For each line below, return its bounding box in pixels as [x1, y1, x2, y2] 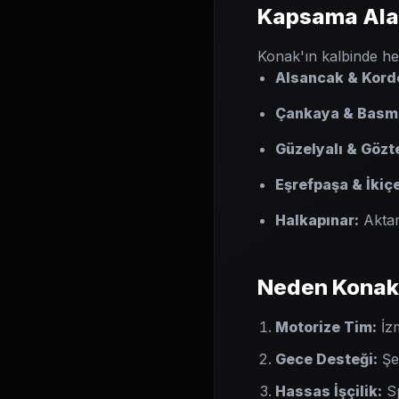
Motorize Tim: [275, 318, 377, 336]
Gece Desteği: [275, 350, 378, 368]
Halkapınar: [275, 211, 359, 229]
